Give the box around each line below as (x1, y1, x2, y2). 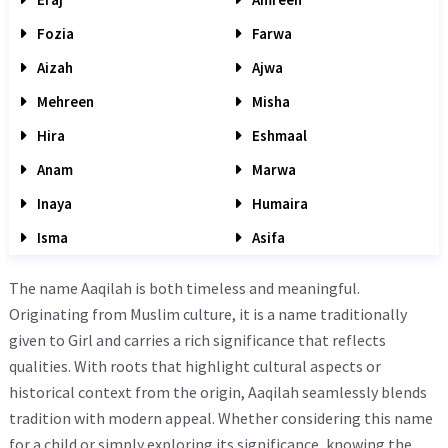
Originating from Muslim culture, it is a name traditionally (9, 304, 407, 324)
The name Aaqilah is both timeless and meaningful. (9, 278, 360, 298)
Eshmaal (249, 126, 307, 145)
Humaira (249, 194, 308, 213)
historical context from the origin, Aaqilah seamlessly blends (9, 382, 427, 402)
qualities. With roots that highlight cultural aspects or (9, 356, 381, 376)
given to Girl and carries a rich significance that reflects (9, 330, 386, 350)
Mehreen (34, 92, 94, 111)
